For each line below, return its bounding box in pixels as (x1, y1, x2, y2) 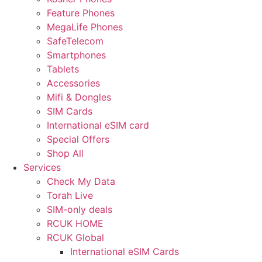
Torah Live (47, 189, 93, 201)
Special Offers (47, 133, 109, 145)
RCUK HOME (47, 218, 104, 229)
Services (23, 161, 61, 173)
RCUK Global (47, 232, 104, 243)
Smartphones (47, 49, 106, 61)
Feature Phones (47, 7, 115, 19)
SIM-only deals (47, 204, 112, 215)
